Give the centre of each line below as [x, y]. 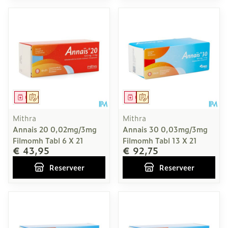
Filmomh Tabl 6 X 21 [48, 140]
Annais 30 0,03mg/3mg [165, 129]
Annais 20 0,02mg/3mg [55, 129]
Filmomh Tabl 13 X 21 [160, 140]
